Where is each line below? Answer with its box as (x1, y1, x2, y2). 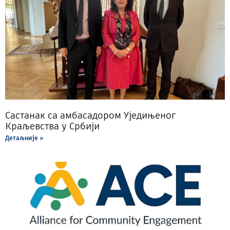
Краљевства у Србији (5, 119, 100, 132)
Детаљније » (5, 133, 43, 142)
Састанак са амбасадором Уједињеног (5, 108, 176, 122)
